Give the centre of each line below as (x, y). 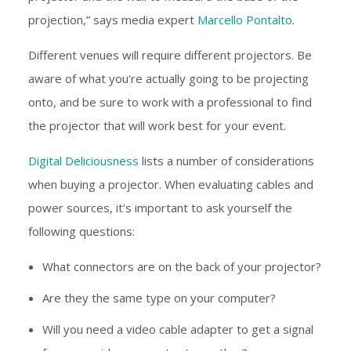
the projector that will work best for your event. (157, 126)
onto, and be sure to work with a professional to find (170, 102)
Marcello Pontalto (245, 20)
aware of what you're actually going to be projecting (168, 79)
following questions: (81, 232)
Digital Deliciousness (83, 161)
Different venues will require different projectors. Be (170, 55)
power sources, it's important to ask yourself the (160, 208)
